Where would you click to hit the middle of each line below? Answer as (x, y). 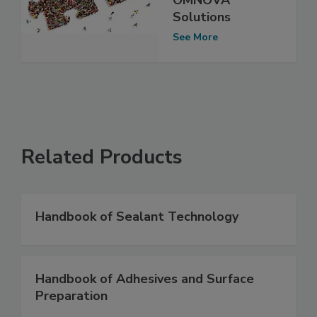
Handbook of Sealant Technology (137, 217)
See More (195, 37)
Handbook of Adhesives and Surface (145, 279)
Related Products (102, 157)
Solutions (202, 17)
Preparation (71, 296)
